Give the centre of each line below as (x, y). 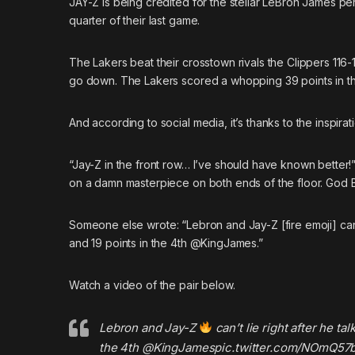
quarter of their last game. (135, 20)
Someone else (108, 224)
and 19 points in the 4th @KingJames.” (166, 242)
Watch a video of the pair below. (152, 284)
